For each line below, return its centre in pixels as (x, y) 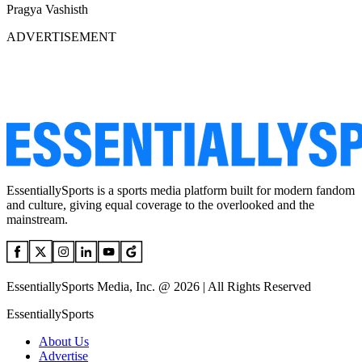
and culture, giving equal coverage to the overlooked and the (160, 205)
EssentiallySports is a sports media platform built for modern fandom (181, 191)
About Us (64, 342)
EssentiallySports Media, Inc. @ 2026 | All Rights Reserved (159, 287)
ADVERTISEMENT (61, 37)
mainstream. (37, 220)
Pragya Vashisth (47, 10)
